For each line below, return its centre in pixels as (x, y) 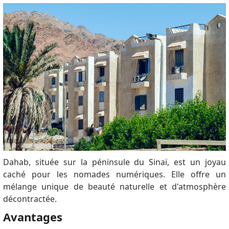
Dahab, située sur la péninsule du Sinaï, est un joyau (114, 162)
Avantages (32, 217)
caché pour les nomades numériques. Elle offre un (114, 175)
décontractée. (30, 199)
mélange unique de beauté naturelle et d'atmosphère (114, 187)
